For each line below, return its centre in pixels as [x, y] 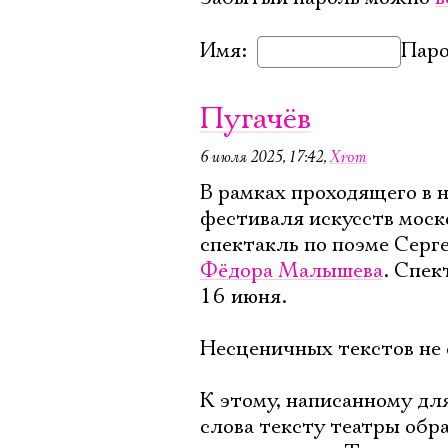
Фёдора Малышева [291, 271]
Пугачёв [255, 119]
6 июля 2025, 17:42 [261, 157]
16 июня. [243, 297]
